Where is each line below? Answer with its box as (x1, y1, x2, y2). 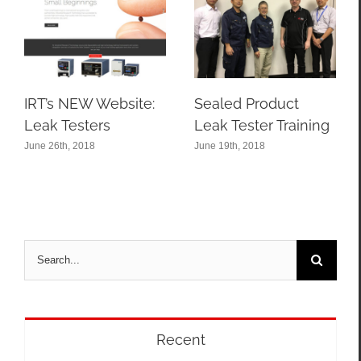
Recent (156, 330, 205, 348)
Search (23, 242, 61, 256)
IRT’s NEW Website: (24, 94, 155, 112)
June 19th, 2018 (194, 139, 265, 151)
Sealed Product (194, 94, 299, 112)
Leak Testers (24, 116, 110, 134)
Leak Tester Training (194, 116, 330, 134)
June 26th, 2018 (24, 139, 95, 151)
